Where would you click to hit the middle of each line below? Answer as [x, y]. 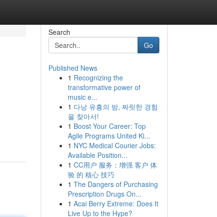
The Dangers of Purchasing [116, 184]
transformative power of [104, 87]
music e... [82, 97]
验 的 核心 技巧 [91, 174]
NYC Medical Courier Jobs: [115, 145]
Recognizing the [98, 77]
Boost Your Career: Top [109, 126]
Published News [73, 68]
